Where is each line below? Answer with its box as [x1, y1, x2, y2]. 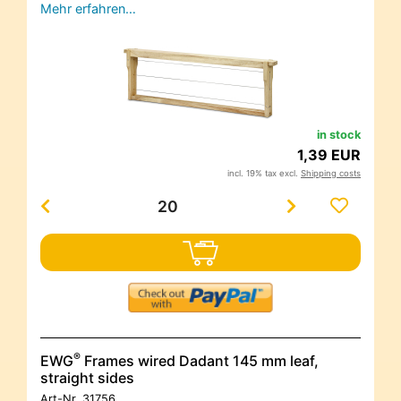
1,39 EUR [297, 146, 361, 165]
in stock [317, 128, 361, 142]
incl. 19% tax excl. [227, 168, 301, 179]
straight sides [40, 369, 134, 388]
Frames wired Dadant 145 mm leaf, [81, 352, 319, 371]
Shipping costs [301, 168, 361, 179]
